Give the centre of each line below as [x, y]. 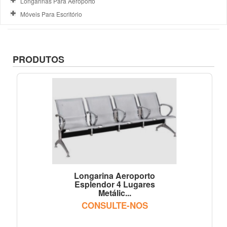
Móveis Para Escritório [51, 14]
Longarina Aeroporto [115, 175]
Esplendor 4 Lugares [115, 184]
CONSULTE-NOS [115, 205]
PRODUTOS [39, 59]
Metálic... [115, 193]
